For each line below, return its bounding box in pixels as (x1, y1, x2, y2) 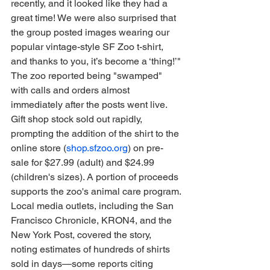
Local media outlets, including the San (11, 200, 176, 212)
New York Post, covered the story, (11, 229, 154, 241)
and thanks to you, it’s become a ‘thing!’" (11, 55, 181, 67)
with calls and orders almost (11, 84, 132, 96)
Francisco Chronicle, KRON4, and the (11, 215, 174, 227)
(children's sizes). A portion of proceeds (11, 171, 181, 183)
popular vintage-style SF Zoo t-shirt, (11, 41, 166, 53)
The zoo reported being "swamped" (11, 70, 165, 82)
